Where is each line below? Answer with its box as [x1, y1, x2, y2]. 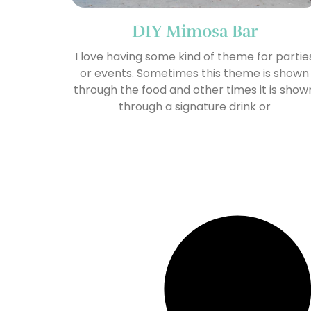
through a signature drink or [118, 99, 271, 115]
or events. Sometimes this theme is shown [80, 65, 310, 82]
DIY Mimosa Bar [131, 21, 258, 42]
